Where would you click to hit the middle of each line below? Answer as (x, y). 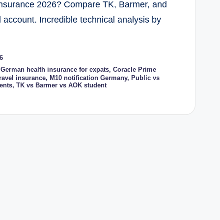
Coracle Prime (134, 69)
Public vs (145, 78)
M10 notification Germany (88, 78)
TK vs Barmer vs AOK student (61, 85)
